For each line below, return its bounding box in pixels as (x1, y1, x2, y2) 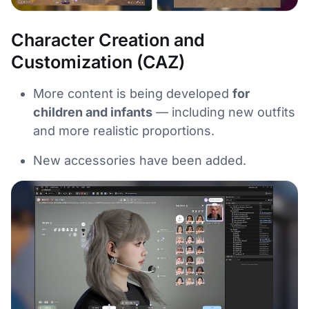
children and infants (33, 105, 152, 120)
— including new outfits (152, 105, 295, 120)
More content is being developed (33, 86, 232, 101)
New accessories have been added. (33, 153, 246, 168)
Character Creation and (11, 30, 205, 51)
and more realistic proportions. (33, 123, 215, 139)
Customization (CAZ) (11, 52, 185, 73)
